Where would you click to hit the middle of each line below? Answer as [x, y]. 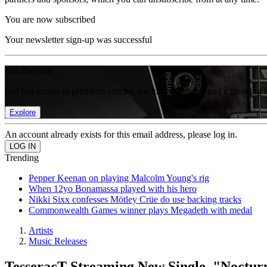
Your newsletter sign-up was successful [78, 40]
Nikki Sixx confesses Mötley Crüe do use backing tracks [135, 199]
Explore [23, 112]
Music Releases [58, 241]
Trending [22, 158]
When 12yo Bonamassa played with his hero [113, 189]
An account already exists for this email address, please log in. [121, 134]
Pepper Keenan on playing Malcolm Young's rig [119, 178]
